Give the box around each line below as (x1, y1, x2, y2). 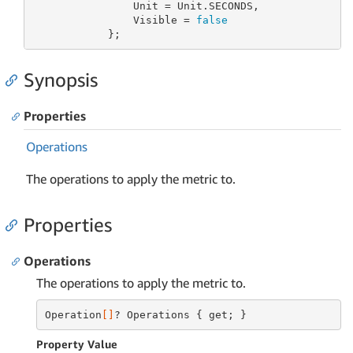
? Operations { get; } (113, 308, 247, 321)
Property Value (36, 337, 117, 351)
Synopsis (24, 69, 98, 91)
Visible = (32, 13, 196, 26)
